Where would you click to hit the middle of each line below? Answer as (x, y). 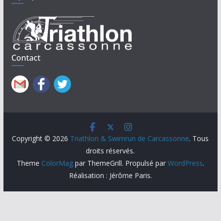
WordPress (185, 163)
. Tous (199, 138)
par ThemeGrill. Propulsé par (120, 163)
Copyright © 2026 (41, 138)
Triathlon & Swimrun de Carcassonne (130, 138)
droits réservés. (110, 151)
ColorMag (57, 163)
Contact (26, 58)
